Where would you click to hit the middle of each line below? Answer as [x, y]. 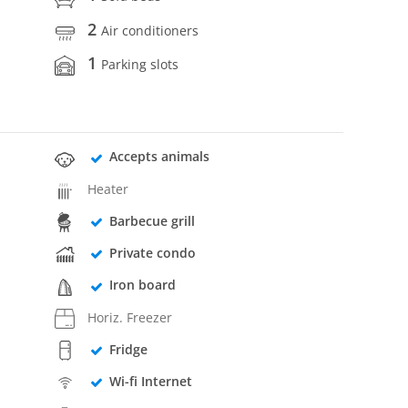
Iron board [142, 285]
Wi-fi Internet [150, 382]
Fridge [128, 349]
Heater [108, 189]
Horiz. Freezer [130, 317]
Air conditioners [150, 30]
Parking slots [140, 64]
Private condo [152, 253]
